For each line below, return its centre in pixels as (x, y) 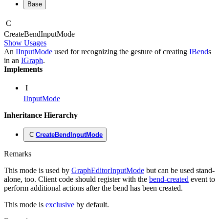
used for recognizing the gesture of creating (121, 52)
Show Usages (25, 43)
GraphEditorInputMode (108, 171)
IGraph (32, 61)
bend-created (169, 179)
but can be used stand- (179, 171)
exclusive (60, 205)
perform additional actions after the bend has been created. (93, 188)
